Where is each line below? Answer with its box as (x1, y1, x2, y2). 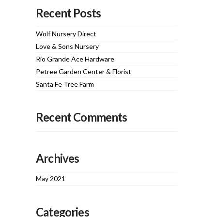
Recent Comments (36, 110, 127, 124)
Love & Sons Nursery (36, 42, 99, 50)
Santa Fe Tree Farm (36, 80, 94, 89)
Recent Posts (36, 6, 101, 20)
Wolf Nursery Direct (36, 29, 97, 38)
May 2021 (36, 174, 66, 183)
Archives (36, 151, 79, 165)
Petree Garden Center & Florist (36, 67, 132, 76)
